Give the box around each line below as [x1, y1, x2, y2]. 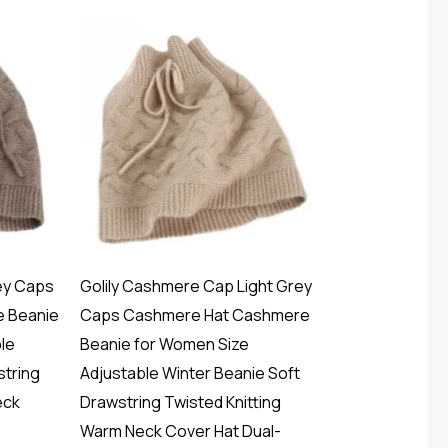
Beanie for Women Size [79, 333, 249, 356]
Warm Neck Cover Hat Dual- [79, 420, 281, 443]
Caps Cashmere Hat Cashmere [79, 304, 310, 327]
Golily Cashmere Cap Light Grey [79, 275, 312, 298]
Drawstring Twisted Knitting [79, 391, 281, 414]
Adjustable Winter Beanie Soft [79, 362, 300, 385]
